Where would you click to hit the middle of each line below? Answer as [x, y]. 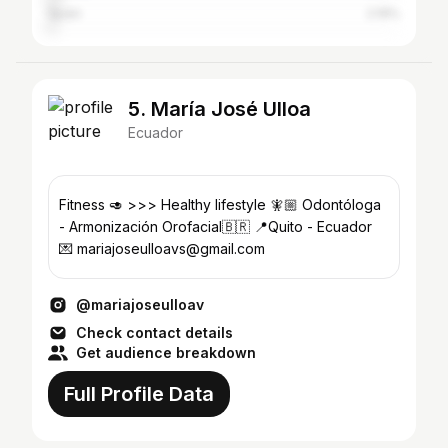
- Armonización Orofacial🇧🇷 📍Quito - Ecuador [215, 226]
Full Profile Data [139, 394]
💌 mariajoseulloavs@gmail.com [162, 248]
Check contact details [154, 332]
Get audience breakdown [166, 352]
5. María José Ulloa [219, 109]
